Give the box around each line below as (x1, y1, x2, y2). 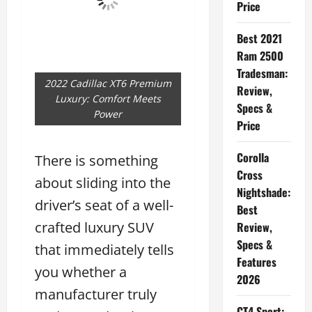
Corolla (236, 149, 269, 166)
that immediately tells (35, 240, 174, 259)
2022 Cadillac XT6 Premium (44, 76, 171, 90)
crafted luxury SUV (35, 217, 154, 237)
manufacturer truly (35, 284, 157, 304)
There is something (35, 150, 158, 170)
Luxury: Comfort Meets (54, 91, 161, 105)
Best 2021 (236, 30, 282, 47)
